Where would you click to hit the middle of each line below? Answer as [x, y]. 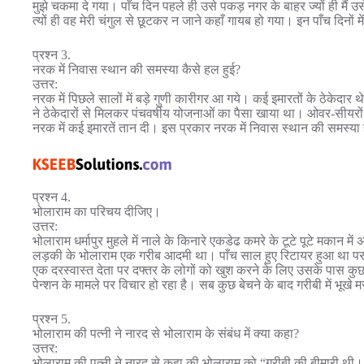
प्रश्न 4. [52, 197]
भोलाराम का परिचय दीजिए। [97, 211]
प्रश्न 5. [52, 318]
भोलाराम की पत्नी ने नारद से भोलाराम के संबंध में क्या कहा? [166, 333]
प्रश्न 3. [52, 55]
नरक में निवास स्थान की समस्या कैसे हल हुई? [136, 70]
